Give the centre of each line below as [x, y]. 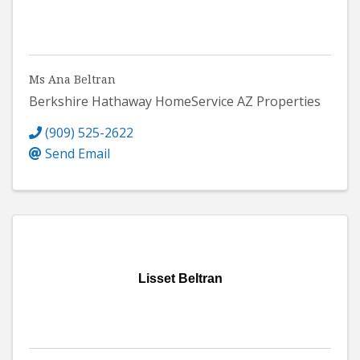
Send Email [78, 153]
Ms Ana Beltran [72, 79]
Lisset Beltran [180, 278]
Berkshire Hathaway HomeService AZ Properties [175, 101]
